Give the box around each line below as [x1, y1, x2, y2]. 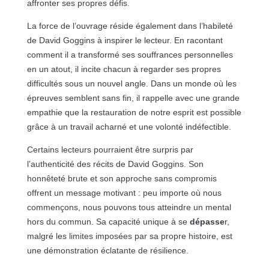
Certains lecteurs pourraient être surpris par [26, 144, 193, 154]
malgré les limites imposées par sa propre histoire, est [26, 231, 232, 241]
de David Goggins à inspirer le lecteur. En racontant [26, 35, 223, 45]
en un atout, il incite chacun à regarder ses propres [26, 64, 221, 74]
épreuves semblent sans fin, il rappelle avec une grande [26, 92, 240, 103]
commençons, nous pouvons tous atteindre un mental [26, 202, 231, 212]
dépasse [189, 216, 225, 226]
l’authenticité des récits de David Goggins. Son [26, 159, 204, 169]
